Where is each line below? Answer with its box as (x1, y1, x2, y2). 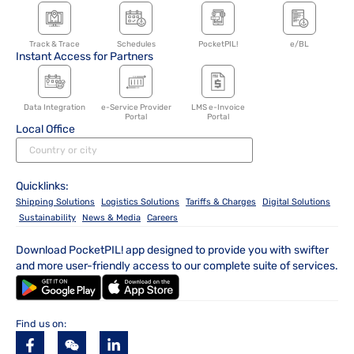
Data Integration (23, 103, 85, 113)
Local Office (16, 122, 75, 137)
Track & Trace (28, 40, 80, 50)
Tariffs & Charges (186, 197, 256, 208)
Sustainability (19, 213, 76, 224)
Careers (147, 213, 178, 224)
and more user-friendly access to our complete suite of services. (16, 259, 338, 273)
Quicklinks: (16, 179, 69, 194)
